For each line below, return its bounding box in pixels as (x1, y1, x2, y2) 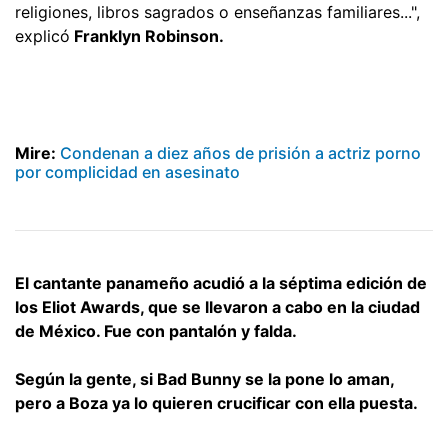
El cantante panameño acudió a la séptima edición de (15, 272, 427, 293)
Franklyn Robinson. (70, 25, 224, 46)
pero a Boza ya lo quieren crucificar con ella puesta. (15, 392, 418, 413)
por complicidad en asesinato (15, 161, 240, 182)
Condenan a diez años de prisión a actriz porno (60, 142, 421, 163)
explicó (15, 25, 70, 46)
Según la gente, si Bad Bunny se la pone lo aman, (15, 368, 394, 389)
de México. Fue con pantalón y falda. (15, 320, 297, 341)
